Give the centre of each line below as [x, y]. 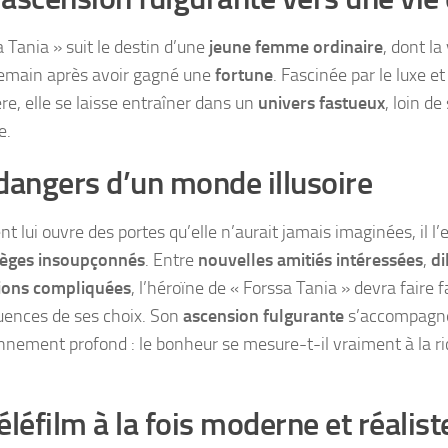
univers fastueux [321, 102]
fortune [244, 74]
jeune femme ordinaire [296, 46]
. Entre [171, 259]
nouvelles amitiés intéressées [310, 259]
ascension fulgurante [263, 315]
